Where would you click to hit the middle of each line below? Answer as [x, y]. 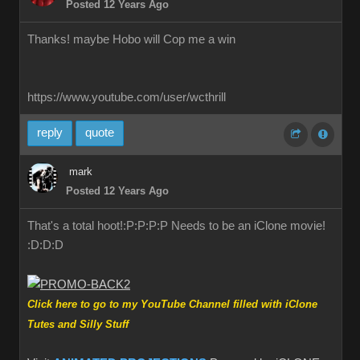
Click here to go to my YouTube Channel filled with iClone [172, 305]
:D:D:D [45, 245]
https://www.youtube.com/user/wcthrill [127, 97]
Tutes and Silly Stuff [78, 325]
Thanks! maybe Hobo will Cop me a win [131, 39]
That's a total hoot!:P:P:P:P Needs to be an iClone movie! [176, 226]
